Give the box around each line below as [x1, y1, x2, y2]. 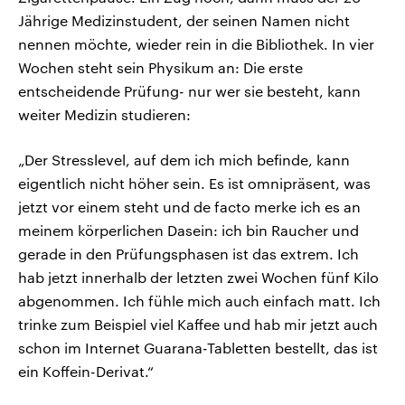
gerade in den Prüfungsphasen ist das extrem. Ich [18, 245, 359, 263]
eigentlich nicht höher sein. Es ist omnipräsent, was [18, 174, 371, 193]
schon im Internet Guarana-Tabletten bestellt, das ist [18, 339, 378, 357]
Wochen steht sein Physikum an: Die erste [18, 59, 303, 77]
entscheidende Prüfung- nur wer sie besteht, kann [18, 82, 361, 100]
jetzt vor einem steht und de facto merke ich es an [18, 198, 361, 216]
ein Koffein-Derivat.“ [18, 363, 154, 381]
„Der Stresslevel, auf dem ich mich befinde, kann [18, 151, 350, 169]
